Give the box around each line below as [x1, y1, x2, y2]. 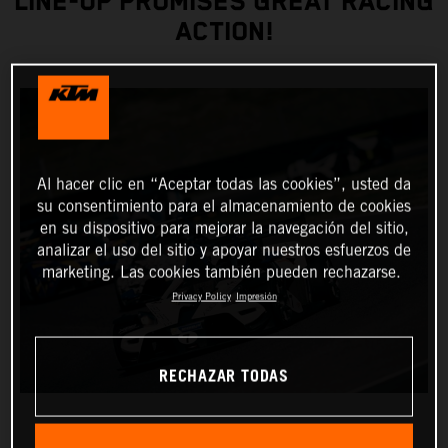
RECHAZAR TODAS [158, 361, 289, 393]
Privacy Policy [171, 290, 231, 302]
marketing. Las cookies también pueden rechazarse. [42, 262, 401, 282]
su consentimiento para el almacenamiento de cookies [37, 196, 411, 216]
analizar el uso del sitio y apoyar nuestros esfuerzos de [37, 240, 411, 260]
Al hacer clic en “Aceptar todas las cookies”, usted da [37, 174, 411, 194]
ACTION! [174, 17, 274, 49]
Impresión [235, 290, 277, 302]
